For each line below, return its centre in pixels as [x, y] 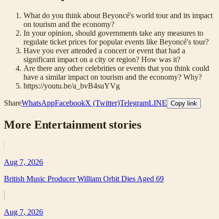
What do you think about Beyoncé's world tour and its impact [118, 15]
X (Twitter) [102, 103]
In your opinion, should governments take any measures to [113, 33]
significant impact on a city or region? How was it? [102, 59]
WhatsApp [38, 103]
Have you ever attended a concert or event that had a [104, 50]
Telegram [134, 103]
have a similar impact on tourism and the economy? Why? [113, 77]
